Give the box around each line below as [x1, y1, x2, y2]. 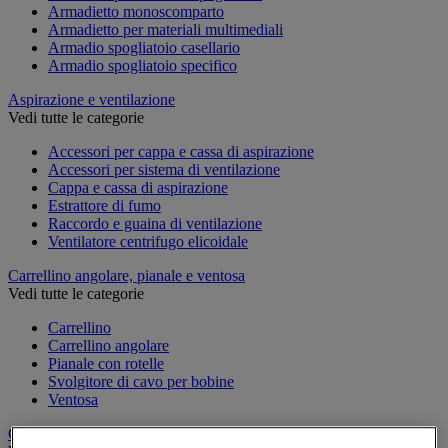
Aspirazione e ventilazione [8, 90, 175, 108]
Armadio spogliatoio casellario [48, 38, 240, 56]
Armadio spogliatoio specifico [48, 56, 237, 74]
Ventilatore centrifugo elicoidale [48, 232, 248, 250]
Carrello [8, 424, 59, 442]
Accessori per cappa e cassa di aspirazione [48, 142, 314, 160]
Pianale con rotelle [48, 354, 164, 372]
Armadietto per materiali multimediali [48, 20, 283, 38]
